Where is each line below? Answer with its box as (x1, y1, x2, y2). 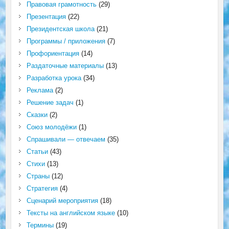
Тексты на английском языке (26, 209, 115, 217)
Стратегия (26, 185, 58, 193)
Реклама (26, 86, 53, 95)
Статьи (26, 148, 48, 156)
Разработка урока (26, 74, 81, 82)
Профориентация (26, 50, 79, 58)
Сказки (26, 111, 48, 119)
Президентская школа (26, 25, 95, 33)
